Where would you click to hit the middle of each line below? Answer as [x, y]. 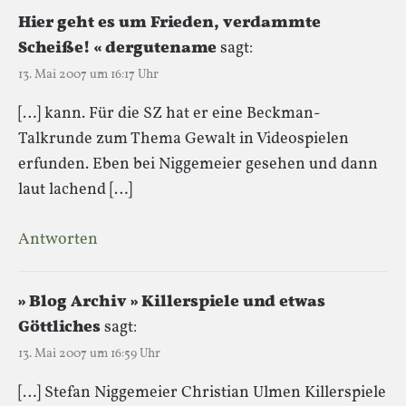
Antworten [58, 239]
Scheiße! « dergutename [117, 48]
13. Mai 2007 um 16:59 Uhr [89, 353]
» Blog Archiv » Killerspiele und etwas [172, 302]
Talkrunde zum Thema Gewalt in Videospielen [184, 139]
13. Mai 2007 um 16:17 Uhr [88, 74]
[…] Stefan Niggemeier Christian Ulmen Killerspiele [202, 392]
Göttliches [59, 327]
